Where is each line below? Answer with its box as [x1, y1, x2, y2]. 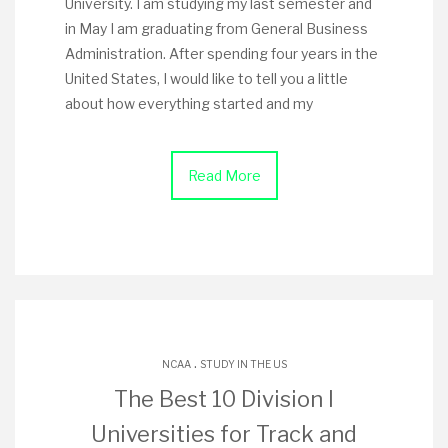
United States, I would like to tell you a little [65, 70, 348, 87]
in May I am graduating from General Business [65, 20, 368, 37]
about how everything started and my [65, 95, 313, 112]
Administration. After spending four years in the [65, 45, 378, 62]
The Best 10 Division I [114, 386, 334, 412]
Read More [187, 167, 261, 184]
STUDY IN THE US [199, 358, 287, 370]
